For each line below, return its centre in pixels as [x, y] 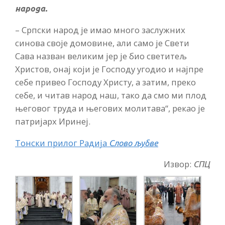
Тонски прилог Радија [62, 143]
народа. [31, 9]
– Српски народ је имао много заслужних [100, 30]
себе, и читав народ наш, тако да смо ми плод [111, 95]
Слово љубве [134, 143]
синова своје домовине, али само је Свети [102, 43]
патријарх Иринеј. [53, 121]
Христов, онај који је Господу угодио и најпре [109, 69]
